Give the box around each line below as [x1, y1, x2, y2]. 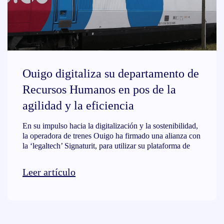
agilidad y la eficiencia [22, 99, 134, 112]
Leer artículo [22, 166, 76, 177]
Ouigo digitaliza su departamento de [22, 67, 199, 80]
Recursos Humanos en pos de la [22, 83, 176, 96]
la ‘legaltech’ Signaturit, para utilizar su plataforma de [22, 141, 190, 150]
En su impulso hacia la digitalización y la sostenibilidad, [22, 121, 198, 130]
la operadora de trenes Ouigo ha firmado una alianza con [22, 131, 200, 140]
